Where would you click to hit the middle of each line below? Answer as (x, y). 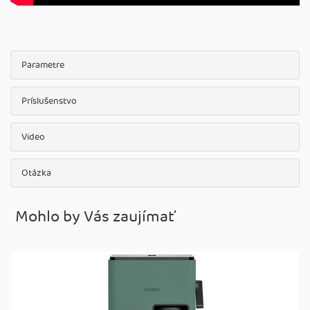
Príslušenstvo (49, 101)
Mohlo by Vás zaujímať (95, 217)
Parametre (43, 65)
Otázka (36, 173)
